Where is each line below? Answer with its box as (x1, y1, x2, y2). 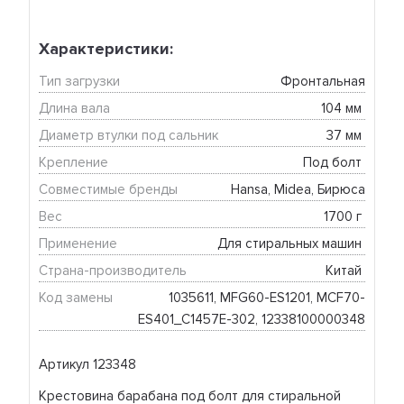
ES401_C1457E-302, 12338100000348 (137, 311, 365, 328)
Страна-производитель (39, 262, 188, 280)
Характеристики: (39, 39, 174, 60)
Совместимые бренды (39, 181, 179, 198)
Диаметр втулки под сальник (39, 127, 219, 144)
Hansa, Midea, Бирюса (230, 181, 365, 198)
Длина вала (39, 100, 111, 117)
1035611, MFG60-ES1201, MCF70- (168, 289, 365, 307)
